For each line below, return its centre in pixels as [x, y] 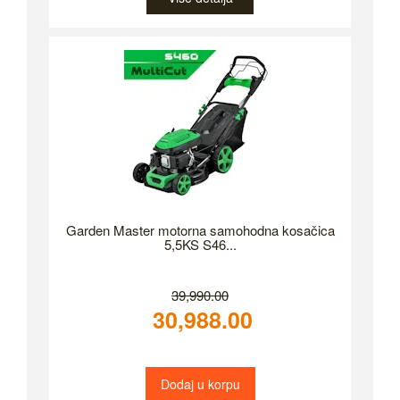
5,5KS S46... [200, 244]
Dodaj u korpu [200, 384]
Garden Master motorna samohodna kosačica [200, 230]
